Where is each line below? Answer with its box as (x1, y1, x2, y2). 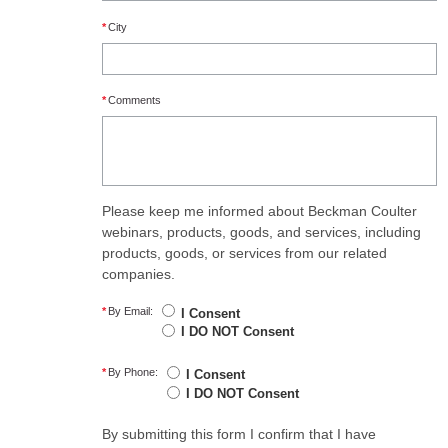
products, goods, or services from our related (102, 245, 387, 262)
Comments (108, 94, 161, 107)
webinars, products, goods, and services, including (102, 224, 421, 241)
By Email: (108, 304, 153, 317)
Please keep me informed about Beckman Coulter (102, 203, 417, 220)
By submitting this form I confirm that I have (102, 426, 376, 443)
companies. (102, 266, 175, 283)
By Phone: (108, 366, 158, 379)
